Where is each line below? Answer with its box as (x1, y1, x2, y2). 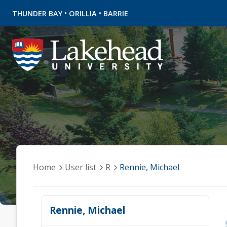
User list (65, 162, 96, 173)
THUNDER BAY (12, 9, 62, 18)
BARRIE (103, 9, 128, 18)
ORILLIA (69, 9, 97, 18)
